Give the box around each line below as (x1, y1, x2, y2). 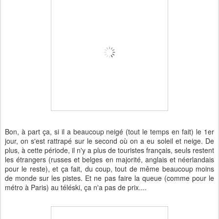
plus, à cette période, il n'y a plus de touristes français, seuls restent (5, 145, 214, 155)
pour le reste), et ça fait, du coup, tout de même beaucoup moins (5, 164, 214, 174)
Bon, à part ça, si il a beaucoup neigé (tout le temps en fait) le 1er (5, 127, 214, 137)
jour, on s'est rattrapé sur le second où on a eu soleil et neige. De (5, 136, 214, 146)
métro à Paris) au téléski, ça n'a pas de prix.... (5, 182, 147, 193)
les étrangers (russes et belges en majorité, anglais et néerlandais (5, 154, 214, 165)
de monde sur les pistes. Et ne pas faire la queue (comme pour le (5, 173, 214, 183)
